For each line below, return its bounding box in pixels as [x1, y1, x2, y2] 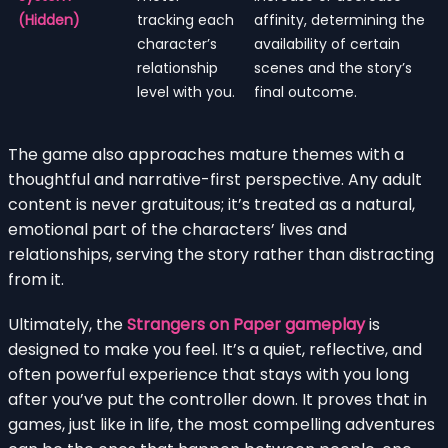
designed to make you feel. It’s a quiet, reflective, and [8, 337, 422, 361]
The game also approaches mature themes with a [8, 142, 404, 166]
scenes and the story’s [254, 57, 412, 78]
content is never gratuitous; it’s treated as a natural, [8, 192, 415, 216]
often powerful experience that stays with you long [8, 362, 409, 386]
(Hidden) [18, 9, 80, 30]
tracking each [137, 9, 234, 30]
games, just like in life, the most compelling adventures [8, 412, 435, 436]
